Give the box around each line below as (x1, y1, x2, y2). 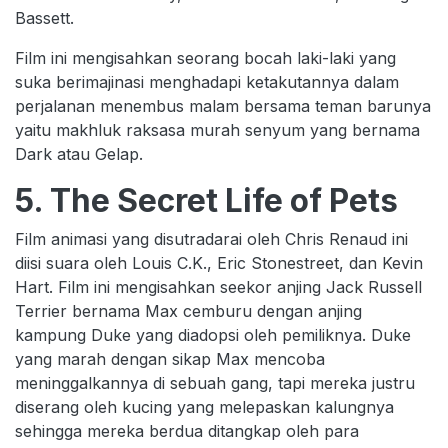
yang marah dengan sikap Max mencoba (15, 348, 325, 369)
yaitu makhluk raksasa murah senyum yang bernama (15, 119, 420, 140)
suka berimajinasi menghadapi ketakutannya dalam (15, 71, 399, 92)
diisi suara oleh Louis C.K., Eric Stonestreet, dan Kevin (15, 252, 423, 273)
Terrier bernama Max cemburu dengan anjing (15, 300, 362, 321)
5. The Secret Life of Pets (15, 180, 398, 220)
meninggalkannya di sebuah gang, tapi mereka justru (15, 372, 415, 393)
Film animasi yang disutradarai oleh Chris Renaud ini (15, 228, 408, 249)
